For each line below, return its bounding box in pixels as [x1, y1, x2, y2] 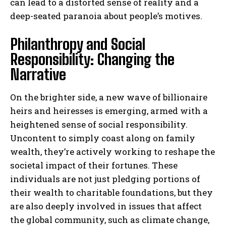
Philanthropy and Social [10, 35, 145, 53]
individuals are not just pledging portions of [10, 173, 200, 185]
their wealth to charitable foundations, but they [10, 187, 213, 199]
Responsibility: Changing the [10, 50, 175, 69]
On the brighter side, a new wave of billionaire [10, 91, 207, 103]
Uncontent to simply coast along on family [10, 132, 195, 144]
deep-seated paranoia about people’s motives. [10, 10, 202, 22]
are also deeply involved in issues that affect [10, 200, 202, 212]
